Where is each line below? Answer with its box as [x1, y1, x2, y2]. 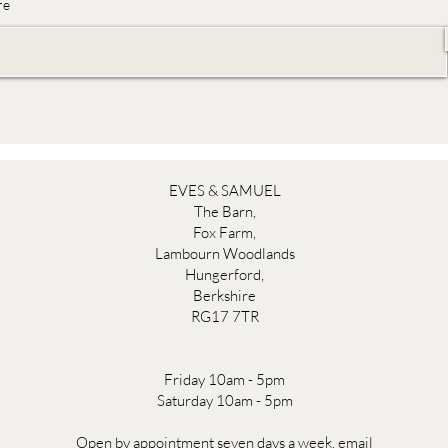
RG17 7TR [190, 306, 259, 326]
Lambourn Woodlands [154, 243, 295, 263]
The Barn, [193, 201, 256, 221]
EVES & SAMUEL [168, 180, 281, 200]
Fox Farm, [193, 222, 257, 242]
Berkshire [193, 285, 257, 305]
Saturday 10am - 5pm [156, 390, 293, 410]
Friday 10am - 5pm [164, 369, 286, 389]
